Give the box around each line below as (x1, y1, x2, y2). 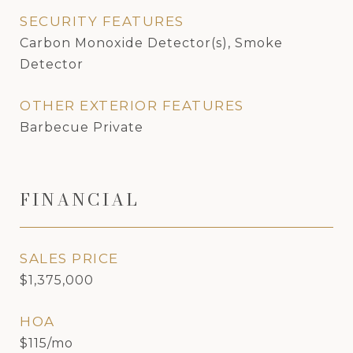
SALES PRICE (20, 251, 119, 266)
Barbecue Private (20, 120, 143, 135)
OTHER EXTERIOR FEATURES (20, 98, 244, 113)
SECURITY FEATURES (20, 13, 184, 29)
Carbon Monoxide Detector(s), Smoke (20, 35, 283, 50)
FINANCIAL (20, 187, 139, 212)
